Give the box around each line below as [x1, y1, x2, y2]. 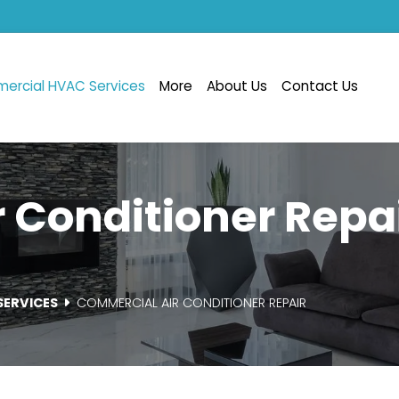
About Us [207, 76, 267, 99]
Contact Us [281, 76, 358, 99]
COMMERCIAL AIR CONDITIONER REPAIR [77, 294, 307, 315]
